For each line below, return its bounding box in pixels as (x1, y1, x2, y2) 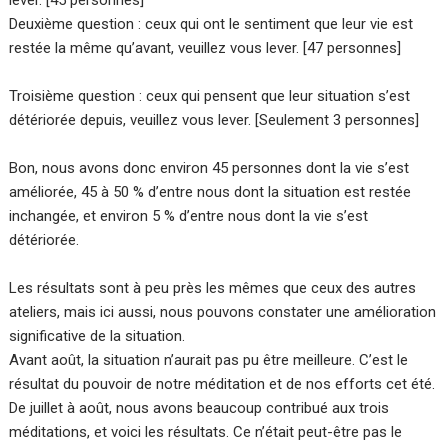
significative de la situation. (9, 327, 186, 346)
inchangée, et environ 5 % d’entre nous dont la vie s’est (9, 207, 369, 226)
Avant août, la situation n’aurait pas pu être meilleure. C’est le (9, 351, 409, 370)
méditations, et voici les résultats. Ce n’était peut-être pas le (9, 423, 403, 442)
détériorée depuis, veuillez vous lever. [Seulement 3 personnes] (9, 111, 420, 130)
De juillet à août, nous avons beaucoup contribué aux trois (9, 399, 390, 418)
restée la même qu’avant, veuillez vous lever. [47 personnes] (9, 39, 402, 58)
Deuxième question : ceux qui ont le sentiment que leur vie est (9, 15, 414, 34)
